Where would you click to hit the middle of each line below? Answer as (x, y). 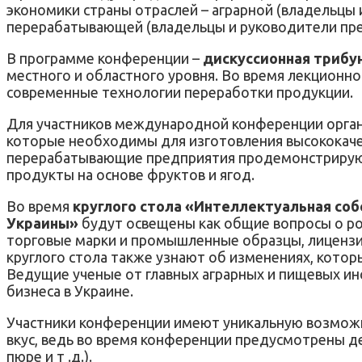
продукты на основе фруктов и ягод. (130, 174)
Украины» (42, 223)
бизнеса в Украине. (70, 290)
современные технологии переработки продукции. (180, 92)
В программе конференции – (105, 58)
